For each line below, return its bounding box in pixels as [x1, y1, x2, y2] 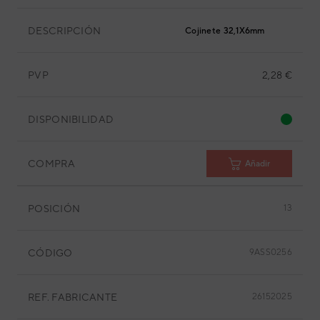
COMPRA [28, 157, 75, 169]
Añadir [245, 158, 270, 169]
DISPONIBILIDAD [28, 113, 114, 125]
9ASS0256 [249, 247, 292, 257]
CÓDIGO [28, 246, 73, 259]
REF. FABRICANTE [28, 291, 118, 303]
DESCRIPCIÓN [28, 24, 101, 36]
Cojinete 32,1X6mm [185, 26, 265, 36]
